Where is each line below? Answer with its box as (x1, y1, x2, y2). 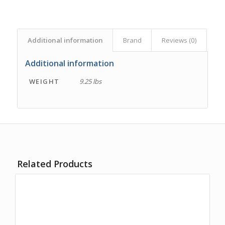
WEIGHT (29, 76, 60, 86)
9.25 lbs (79, 76, 101, 86)
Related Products (17, 157, 92, 170)
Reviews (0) (161, 35, 197, 45)
